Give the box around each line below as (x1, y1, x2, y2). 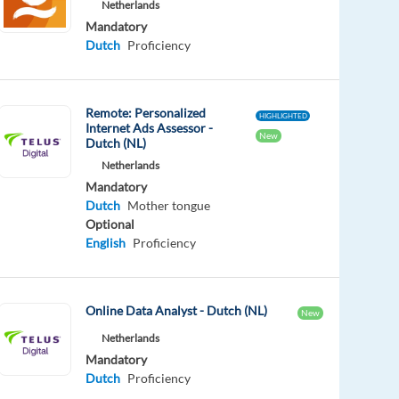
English (85, 234, 126, 250)
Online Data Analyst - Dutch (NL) (85, 302, 268, 318)
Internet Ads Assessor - (85, 119, 214, 135)
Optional (85, 216, 135, 232)
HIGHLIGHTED (258, 110, 307, 120)
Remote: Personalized (85, 104, 207, 120)
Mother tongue (127, 197, 211, 213)
